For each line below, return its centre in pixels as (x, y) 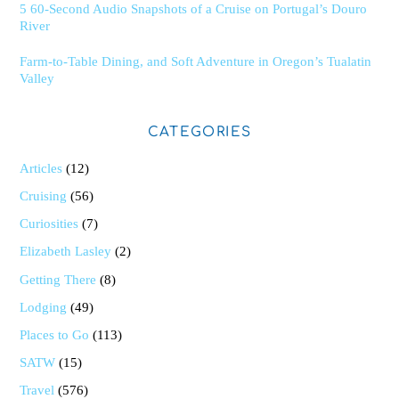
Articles (41, 168)
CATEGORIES (199, 132)
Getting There (58, 279)
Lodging (44, 306)
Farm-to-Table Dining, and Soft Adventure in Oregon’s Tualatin (196, 61)
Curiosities (49, 224)
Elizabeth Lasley (66, 251)
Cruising (44, 196)
